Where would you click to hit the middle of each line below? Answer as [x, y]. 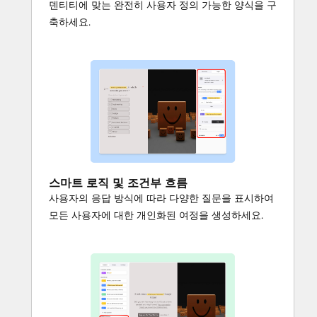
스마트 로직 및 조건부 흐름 [118, 183]
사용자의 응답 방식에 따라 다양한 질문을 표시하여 [161, 198]
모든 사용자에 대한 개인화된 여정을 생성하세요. [156, 215]
